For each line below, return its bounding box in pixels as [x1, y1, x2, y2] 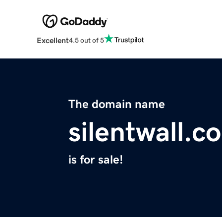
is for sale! [68, 154, 123, 166]
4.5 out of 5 [68, 36, 104, 44]
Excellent [36, 36, 69, 45]
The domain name [68, 98, 165, 111]
